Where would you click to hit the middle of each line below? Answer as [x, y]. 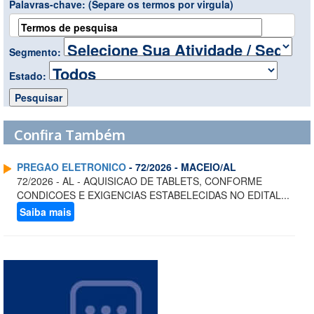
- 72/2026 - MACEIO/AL [181, 167]
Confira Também [70, 135]
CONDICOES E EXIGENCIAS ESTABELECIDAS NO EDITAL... [153, 195]
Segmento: [36, 52]
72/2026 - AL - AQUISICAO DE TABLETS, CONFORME [139, 181]
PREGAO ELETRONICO [71, 167]
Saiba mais [46, 212]
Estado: [29, 76]
